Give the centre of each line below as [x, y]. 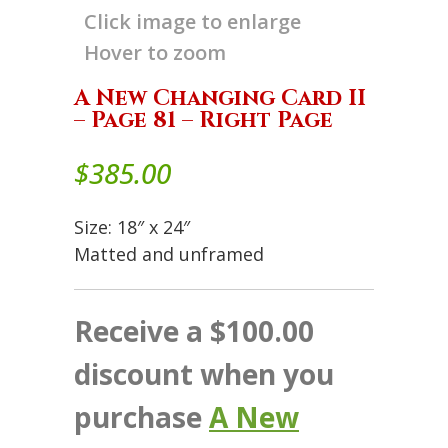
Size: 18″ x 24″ [132, 226]
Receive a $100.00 [194, 330]
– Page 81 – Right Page [203, 120]
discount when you [204, 373]
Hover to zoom [155, 52]
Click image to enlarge [192, 21]
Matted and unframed [169, 253]
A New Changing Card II [220, 98]
